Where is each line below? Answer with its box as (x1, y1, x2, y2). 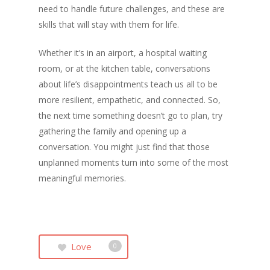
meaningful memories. (39, 172, 126, 184)
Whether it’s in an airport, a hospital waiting (39, 46, 207, 58)
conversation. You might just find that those (39, 140, 210, 152)
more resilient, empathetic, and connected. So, (39, 93, 221, 105)
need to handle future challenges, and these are (39, 2, 225, 14)
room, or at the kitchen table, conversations (39, 62, 210, 74)
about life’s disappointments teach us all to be (39, 78, 218, 90)
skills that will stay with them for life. (39, 18, 179, 30)
